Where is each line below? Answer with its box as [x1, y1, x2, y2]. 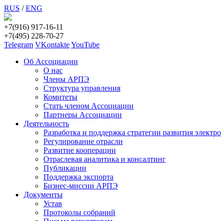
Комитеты [43, 93, 77, 101]
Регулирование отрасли [43, 137, 123, 146]
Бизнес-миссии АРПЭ [43, 182, 118, 190]
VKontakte [35, 40, 70, 49]
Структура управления [43, 84, 120, 92]
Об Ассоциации [24, 57, 78, 66]
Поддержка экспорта [43, 173, 113, 181]
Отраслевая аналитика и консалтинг [43, 155, 166, 163]
